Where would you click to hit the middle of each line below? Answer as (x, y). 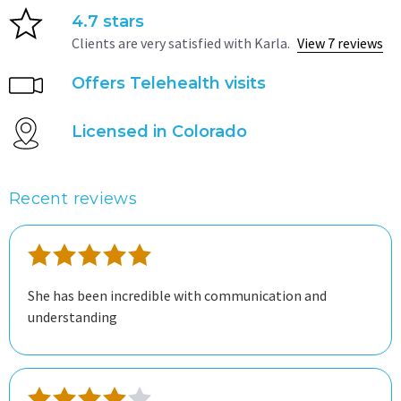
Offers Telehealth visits (169, 83)
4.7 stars (108, 21)
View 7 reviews (340, 43)
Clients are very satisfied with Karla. (182, 43)
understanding (73, 317)
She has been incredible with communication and (177, 295)
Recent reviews (73, 199)
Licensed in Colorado (159, 132)
